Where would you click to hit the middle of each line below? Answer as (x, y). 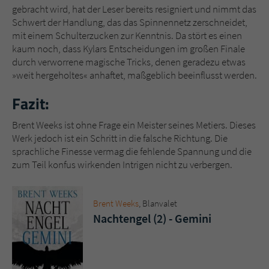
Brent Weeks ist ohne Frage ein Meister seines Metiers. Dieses (134, 125)
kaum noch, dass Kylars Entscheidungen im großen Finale (128, 48)
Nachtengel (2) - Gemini (152, 218)
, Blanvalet (158, 203)
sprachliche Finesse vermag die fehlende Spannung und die (132, 151)
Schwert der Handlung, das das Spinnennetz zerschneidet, (130, 22)
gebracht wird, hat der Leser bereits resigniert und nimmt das (134, 9)
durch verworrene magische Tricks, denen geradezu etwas (129, 62)
